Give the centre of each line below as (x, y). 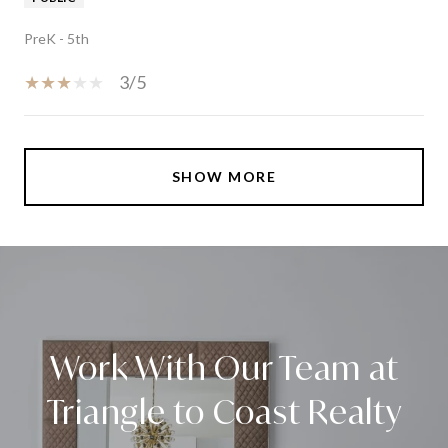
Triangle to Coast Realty (224, 411)
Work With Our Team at (224, 367)
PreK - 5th (56, 38)
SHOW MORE (224, 176)
